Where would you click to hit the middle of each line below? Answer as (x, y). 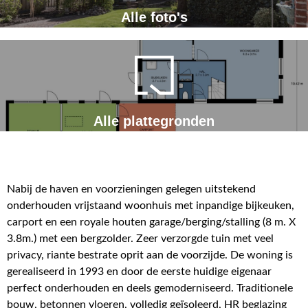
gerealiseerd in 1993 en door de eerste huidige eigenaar (139, 272)
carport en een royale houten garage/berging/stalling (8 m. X (151, 222)
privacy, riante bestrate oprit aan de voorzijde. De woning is (150, 255)
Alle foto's (154, 18)
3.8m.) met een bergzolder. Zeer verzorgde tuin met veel (140, 239)
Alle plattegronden (154, 121)
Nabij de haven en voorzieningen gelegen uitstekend (131, 189)
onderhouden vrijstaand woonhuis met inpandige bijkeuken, (151, 206)
